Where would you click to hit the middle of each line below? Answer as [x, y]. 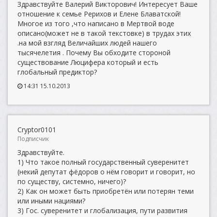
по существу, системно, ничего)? [72, 181]
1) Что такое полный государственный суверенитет [103, 162]
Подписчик [33, 139]
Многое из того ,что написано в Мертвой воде [96, 23]
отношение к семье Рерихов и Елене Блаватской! [99, 14]
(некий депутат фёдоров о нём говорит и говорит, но [106, 172]
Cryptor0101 [37, 130]
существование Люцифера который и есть [88, 62]
